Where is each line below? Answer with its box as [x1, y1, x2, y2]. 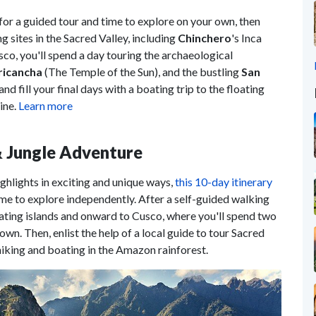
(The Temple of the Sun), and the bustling [42, 64, 241, 78]
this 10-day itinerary [175, 174, 272, 188]
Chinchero [178, 30, 231, 44]
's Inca [231, 30, 262, 44]
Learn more [18, 98, 73, 112]
